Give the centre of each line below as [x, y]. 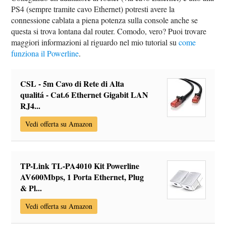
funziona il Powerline [45, 53]
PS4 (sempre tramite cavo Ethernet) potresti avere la [93, 9]
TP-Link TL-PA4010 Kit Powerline [80, 166]
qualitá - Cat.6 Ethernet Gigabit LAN [84, 95]
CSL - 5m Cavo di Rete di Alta [72, 84]
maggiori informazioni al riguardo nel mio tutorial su [95, 42]
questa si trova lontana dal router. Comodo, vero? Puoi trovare [109, 31]
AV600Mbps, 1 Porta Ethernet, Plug [82, 177]
